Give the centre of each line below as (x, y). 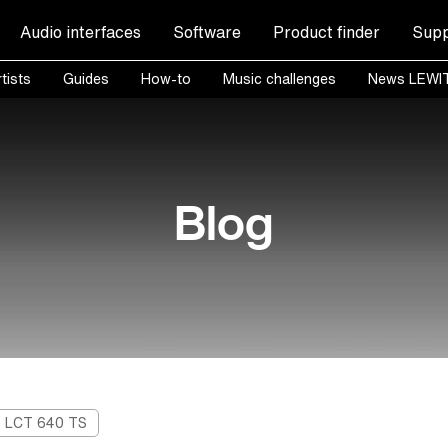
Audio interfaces (80, 31)
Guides (85, 79)
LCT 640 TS (46, 423)
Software (206, 31)
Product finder (326, 31)
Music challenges (279, 79)
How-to (165, 79)
